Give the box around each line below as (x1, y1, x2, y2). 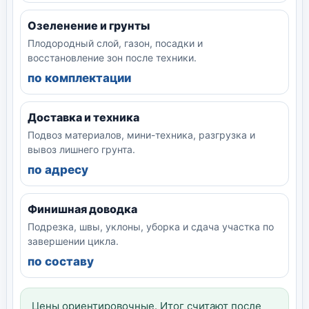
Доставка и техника (28, 110, 139, 124)
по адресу (28, 162, 88, 177)
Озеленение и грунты (28, 18, 150, 32)
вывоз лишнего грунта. (28, 143, 135, 155)
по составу (28, 254, 94, 268)
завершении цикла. (28, 235, 119, 247)
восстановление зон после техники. (28, 51, 197, 63)
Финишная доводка (28, 201, 137, 216)
